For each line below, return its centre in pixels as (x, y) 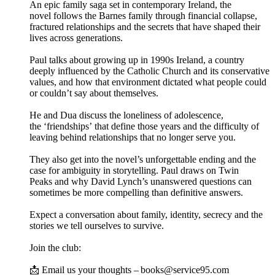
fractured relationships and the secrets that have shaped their (145, 27)
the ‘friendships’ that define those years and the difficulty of (144, 126)
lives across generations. (77, 38)
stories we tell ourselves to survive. (98, 226)
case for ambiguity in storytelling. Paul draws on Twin (134, 171)
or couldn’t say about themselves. (95, 93)
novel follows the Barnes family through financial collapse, (143, 16)
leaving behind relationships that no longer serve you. (134, 137)
